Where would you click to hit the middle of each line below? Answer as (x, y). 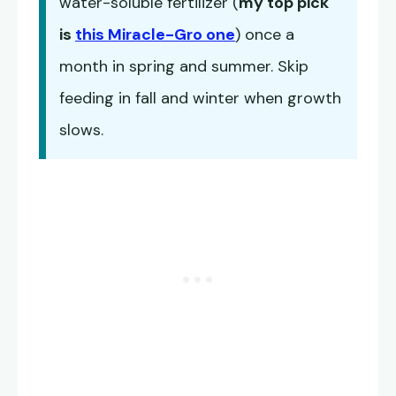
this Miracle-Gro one (155, 34)
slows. (81, 130)
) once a (265, 34)
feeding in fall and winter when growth (200, 98)
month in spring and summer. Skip (184, 66)
